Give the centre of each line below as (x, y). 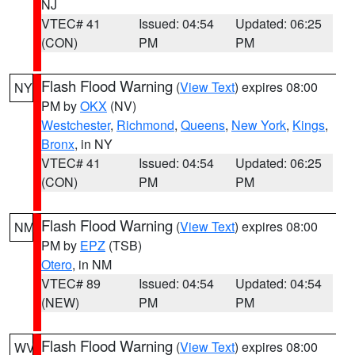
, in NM (92, 264)
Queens (203, 125)
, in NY (94, 144)
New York (259, 125)
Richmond (145, 125)
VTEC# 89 (71, 283)
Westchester (76, 125)
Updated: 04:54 (279, 283)
